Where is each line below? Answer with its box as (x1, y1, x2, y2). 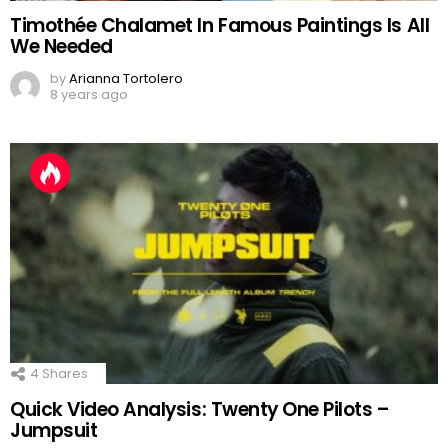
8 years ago (50, 85, 128, 105)
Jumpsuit (10, 416, 98, 444)
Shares (39, 364, 88, 384)
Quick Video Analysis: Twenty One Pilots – (10, 395, 390, 423)
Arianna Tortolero (69, 69, 183, 89)
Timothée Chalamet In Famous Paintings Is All (10, 12, 430, 40)
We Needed (10, 33, 113, 61)
